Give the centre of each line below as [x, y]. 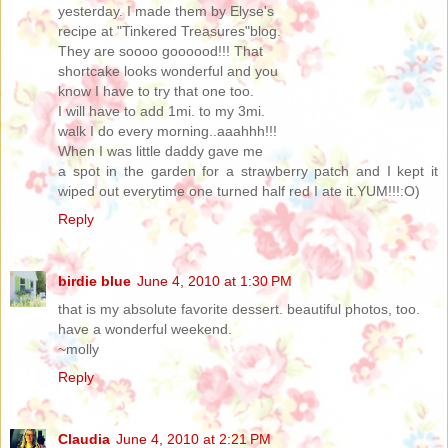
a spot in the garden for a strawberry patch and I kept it [248, 170]
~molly [78, 348]
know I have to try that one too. [156, 90]
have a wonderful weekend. [145, 328]
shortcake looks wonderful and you [168, 70]
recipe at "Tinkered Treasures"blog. [169, 30]
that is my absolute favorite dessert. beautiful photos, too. [239, 308]
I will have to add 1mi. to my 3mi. [161, 110]
